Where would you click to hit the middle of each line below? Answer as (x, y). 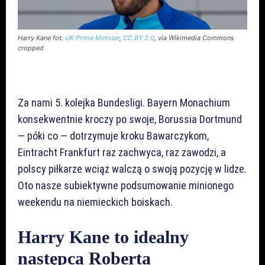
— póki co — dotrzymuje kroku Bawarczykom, (113, 135)
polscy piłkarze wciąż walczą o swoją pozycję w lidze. (132, 169)
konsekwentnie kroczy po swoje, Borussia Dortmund (130, 119)
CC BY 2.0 (139, 38)
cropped (31, 48)
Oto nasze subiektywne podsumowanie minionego (126, 185)
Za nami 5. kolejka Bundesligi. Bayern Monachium (124, 102)
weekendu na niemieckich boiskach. (95, 202)
